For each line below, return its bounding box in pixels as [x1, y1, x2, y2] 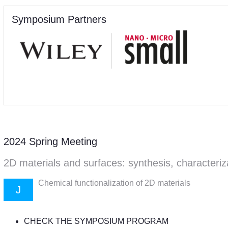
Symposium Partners [12, 14, 106, 25]
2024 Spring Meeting [4, 136, 97, 147]
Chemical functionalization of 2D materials [38, 179, 190, 187]
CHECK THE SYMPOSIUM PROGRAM [24, 217, 168, 225]
